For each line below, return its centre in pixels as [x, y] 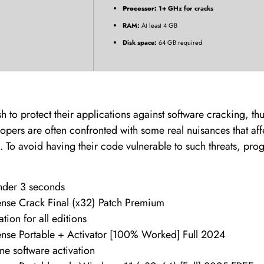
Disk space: [140, 43]
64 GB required [179, 43]
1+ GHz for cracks [185, 9]
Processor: [140, 9]
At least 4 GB [159, 26]
